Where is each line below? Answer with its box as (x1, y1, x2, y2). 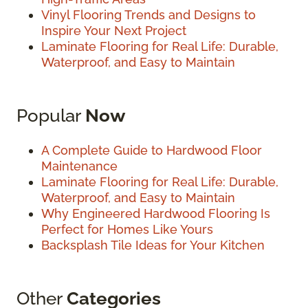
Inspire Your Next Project (41, 23, 186, 38)
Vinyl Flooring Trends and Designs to (41, 8, 256, 23)
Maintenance (41, 159, 118, 174)
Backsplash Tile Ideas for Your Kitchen (41, 238, 265, 253)
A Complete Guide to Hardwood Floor (41, 143, 262, 158)
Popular (16, 104, 85, 126)
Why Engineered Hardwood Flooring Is (41, 206, 270, 221)
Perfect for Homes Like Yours (41, 222, 213, 237)
